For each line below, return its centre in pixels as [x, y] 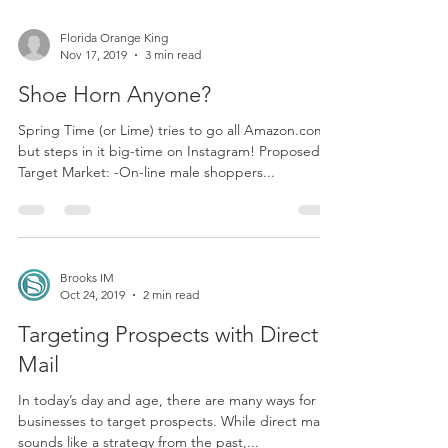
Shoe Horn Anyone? [114, 130]
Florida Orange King [114, 73]
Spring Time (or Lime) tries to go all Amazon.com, [174, 166]
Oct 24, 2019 [92, 330]
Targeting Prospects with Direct [168, 370]
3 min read [173, 90]
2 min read [171, 330]
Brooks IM [87, 313]
